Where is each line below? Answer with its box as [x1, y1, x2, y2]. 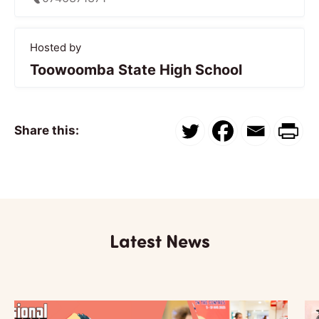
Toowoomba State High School [30, 61, 242, 78]
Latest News [109, 227, 210, 253]
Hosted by [30, 40, 81, 54]
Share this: [14, 123, 79, 138]
